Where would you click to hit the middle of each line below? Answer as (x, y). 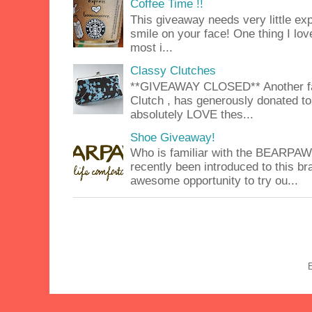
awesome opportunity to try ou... (214, 181)
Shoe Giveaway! (173, 137)
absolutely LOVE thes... (192, 114)
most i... (152, 47)
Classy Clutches (173, 70)
